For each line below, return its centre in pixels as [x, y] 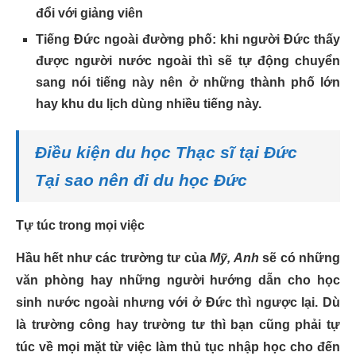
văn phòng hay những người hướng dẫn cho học [178, 280]
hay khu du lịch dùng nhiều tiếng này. [149, 104]
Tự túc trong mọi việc [80, 225]
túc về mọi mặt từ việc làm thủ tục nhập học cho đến [178, 347]
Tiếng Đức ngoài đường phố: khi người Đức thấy [188, 39]
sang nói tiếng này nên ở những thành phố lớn [188, 82]
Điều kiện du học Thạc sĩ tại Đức [166, 152]
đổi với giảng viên [89, 13]
